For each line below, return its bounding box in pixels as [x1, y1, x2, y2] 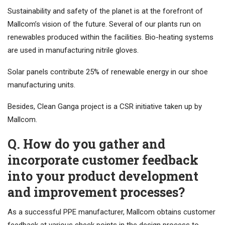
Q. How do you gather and [8, 136, 165, 153]
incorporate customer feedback [8, 152, 198, 169]
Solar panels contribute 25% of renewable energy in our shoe [8, 67, 208, 77]
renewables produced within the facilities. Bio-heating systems [8, 33, 213, 42]
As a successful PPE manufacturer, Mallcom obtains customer [8, 207, 215, 217]
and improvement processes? [8, 184, 185, 201]
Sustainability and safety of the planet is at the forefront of [8, 7, 203, 16]
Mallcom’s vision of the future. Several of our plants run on [8, 20, 201, 29]
